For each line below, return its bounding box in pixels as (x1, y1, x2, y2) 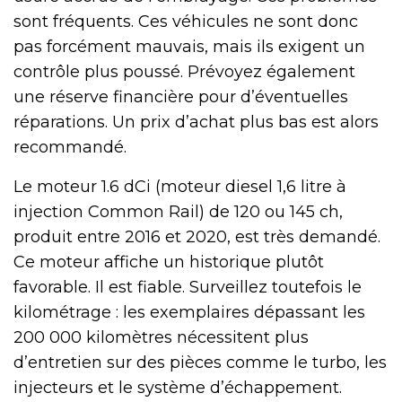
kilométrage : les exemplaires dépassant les (13, 301, 365, 322)
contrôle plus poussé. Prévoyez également (13, 61, 355, 82)
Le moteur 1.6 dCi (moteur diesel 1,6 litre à (13, 176, 346, 197)
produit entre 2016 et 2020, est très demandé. (13, 226, 380, 247)
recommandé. (13, 136, 127, 157)
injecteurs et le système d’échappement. (13, 377, 342, 398)
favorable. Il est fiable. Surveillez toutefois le (13, 276, 362, 297)
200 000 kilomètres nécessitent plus (13, 327, 309, 347)
